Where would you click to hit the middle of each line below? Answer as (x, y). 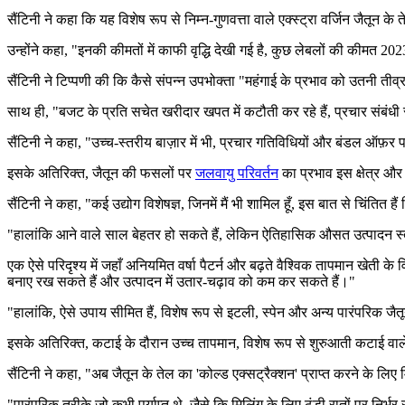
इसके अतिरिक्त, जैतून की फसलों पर (101, 173)
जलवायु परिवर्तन (237, 173)
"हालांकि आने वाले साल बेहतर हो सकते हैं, (117, 234)
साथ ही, (30, 111)
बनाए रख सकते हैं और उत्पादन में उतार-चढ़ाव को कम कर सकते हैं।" (181, 281)
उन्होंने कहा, (39, 50)
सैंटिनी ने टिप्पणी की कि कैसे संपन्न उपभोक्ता (123, 80)
